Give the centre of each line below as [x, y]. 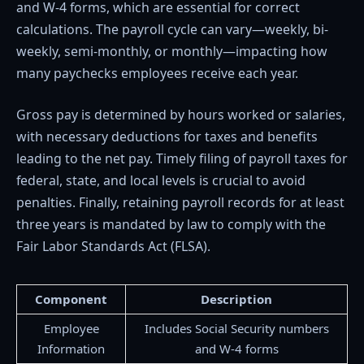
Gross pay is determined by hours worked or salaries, [181, 115]
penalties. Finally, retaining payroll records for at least [180, 203]
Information [71, 349]
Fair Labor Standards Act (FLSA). [113, 247]
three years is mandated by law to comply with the [171, 225]
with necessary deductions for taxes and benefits [167, 137]
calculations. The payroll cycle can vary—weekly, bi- [172, 29]
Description [236, 299]
